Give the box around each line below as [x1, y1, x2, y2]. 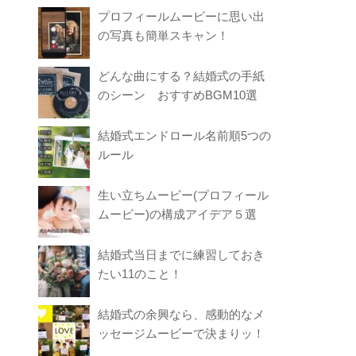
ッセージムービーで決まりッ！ [98, 327, 265, 341]
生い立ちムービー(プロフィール [98, 188, 269, 203]
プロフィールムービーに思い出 [98, 10, 265, 24]
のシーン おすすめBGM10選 [98, 88, 258, 103]
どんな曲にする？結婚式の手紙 [98, 69, 265, 83]
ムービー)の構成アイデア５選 [98, 207, 257, 222]
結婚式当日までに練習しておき [98, 248, 265, 262]
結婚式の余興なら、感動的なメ [98, 308, 265, 322]
